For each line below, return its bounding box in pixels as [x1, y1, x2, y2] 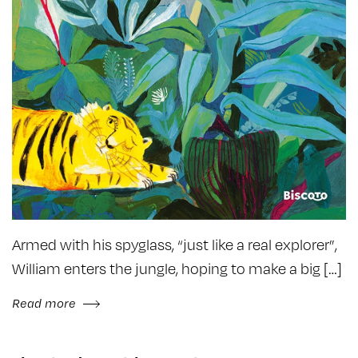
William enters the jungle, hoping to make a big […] [12, 257, 342, 278]
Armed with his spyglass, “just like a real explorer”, [12, 233, 337, 254]
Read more [12, 294, 79, 311]
